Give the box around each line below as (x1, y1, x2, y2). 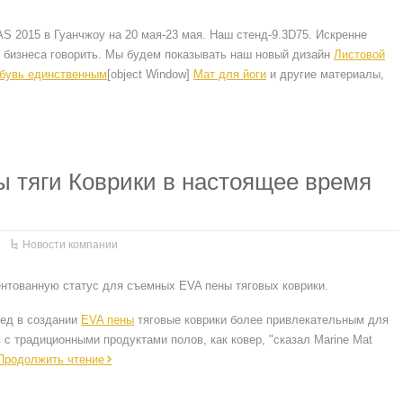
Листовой (334, 48, 385, 61)
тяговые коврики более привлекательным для (134, 313, 389, 327)
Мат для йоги (193, 67, 266, 81)
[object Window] (107, 67, 193, 81)
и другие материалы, (266, 67, 384, 81)
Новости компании (22, 238, 118, 251)
